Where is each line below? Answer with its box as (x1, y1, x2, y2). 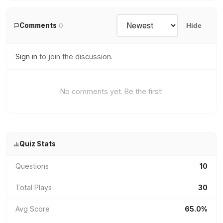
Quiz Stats (19, 140, 56, 148)
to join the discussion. (37, 52, 112, 61)
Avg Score (15, 205, 50, 213)
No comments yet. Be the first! (60, 87, 163, 96)
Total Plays (15, 183, 52, 192)
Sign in (15, 52, 37, 61)
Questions (15, 162, 49, 170)
